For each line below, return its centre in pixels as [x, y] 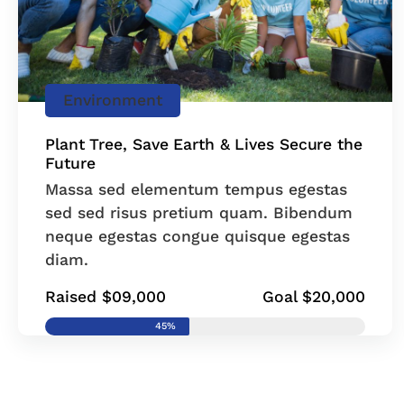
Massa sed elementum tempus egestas [196, 189]
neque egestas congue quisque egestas [197, 236]
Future [70, 163]
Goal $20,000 [313, 296]
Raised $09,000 [106, 296]
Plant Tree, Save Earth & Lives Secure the [204, 144]
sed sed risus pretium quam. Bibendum [199, 212]
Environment [113, 100]
